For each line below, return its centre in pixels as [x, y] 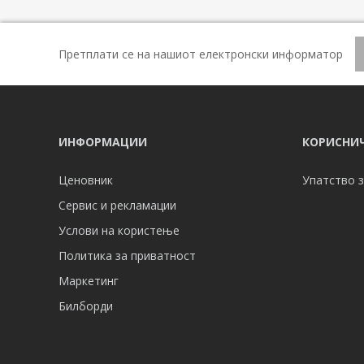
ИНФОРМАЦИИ [103, 142]
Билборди [86, 306]
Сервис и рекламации [117, 206]
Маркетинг [89, 281]
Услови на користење [119, 231]
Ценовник [86, 180]
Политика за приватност [127, 256]
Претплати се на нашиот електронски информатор [201, 54]
